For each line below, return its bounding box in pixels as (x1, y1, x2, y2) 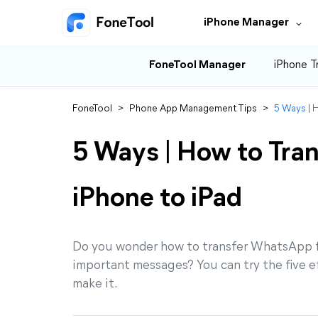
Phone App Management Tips (129, 104, 257, 114)
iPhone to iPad (72, 185, 242, 213)
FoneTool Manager (149, 60, 246, 71)
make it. (72, 278, 118, 291)
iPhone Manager (204, 17, 289, 28)
